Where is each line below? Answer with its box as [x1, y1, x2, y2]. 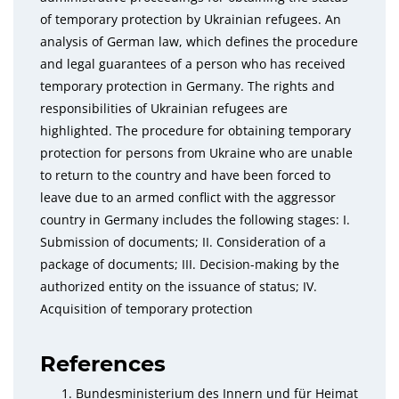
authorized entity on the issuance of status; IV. [40, 278, 317, 295]
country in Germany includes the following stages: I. [40, 211, 350, 228]
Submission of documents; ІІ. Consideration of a [40, 233, 326, 250]
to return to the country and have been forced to [40, 167, 330, 183]
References [40, 351, 166, 377]
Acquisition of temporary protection [40, 300, 253, 317]
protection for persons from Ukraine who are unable [40, 144, 353, 161]
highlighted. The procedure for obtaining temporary [40, 122, 351, 139]
